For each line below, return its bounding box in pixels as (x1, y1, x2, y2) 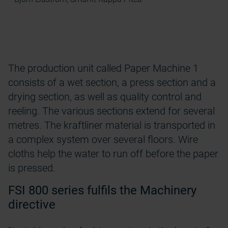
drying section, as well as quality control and (8, 91, 202, 103)
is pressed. (8, 162, 55, 174)
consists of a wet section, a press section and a (8, 76, 216, 89)
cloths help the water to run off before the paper (8, 148, 218, 160)
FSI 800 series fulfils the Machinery (8, 183, 196, 197)
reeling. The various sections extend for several (8, 105, 215, 117)
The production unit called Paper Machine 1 (8, 62, 198, 74)
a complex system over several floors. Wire (8, 133, 198, 146)
